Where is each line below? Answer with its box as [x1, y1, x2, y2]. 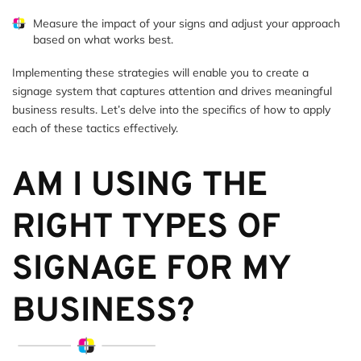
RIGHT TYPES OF [12, 206, 280, 250]
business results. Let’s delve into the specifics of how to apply [12, 102, 330, 117]
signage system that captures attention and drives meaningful [12, 83, 332, 98]
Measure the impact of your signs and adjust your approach [33, 15, 340, 31]
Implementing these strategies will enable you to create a [12, 64, 309, 80]
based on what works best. [33, 31, 173, 47]
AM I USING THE [12, 164, 268, 208]
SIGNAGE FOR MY [12, 248, 290, 292]
